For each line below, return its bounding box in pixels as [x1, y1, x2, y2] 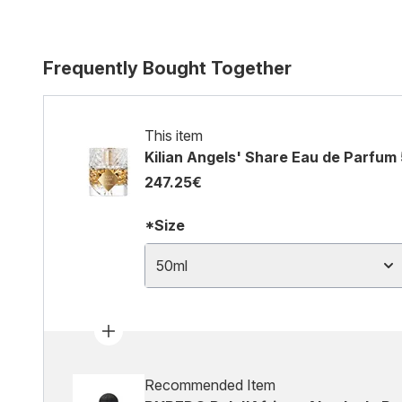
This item [144, 127, 203, 144]
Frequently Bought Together [43, 57, 292, 79]
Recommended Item [144, 376, 275, 394]
